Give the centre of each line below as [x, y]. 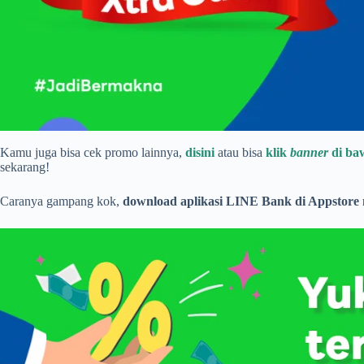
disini [201, 153]
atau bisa [240, 153]
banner [311, 153]
